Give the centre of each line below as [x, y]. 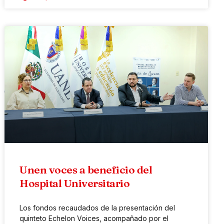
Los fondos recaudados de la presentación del [97, 207]
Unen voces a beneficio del [86, 169]
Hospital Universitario [75, 183]
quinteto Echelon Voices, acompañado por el [94, 218]
